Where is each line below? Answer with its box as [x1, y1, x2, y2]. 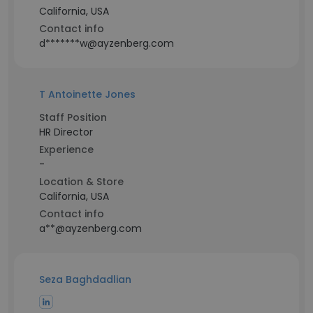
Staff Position [39, 110, 107, 124]
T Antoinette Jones [39, 87, 136, 101]
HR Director [39, 125, 93, 139]
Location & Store [39, 175, 124, 189]
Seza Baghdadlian [39, 272, 131, 286]
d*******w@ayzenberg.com [39, 36, 174, 50]
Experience [39, 143, 94, 156]
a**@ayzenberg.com [39, 221, 142, 235]
